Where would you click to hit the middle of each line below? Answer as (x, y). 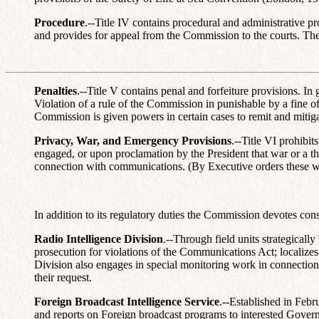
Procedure (59, 22)
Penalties (56, 90)
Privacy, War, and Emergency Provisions (133, 140)
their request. (63, 277)
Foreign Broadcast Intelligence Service (127, 301)
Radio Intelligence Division (99, 239)
